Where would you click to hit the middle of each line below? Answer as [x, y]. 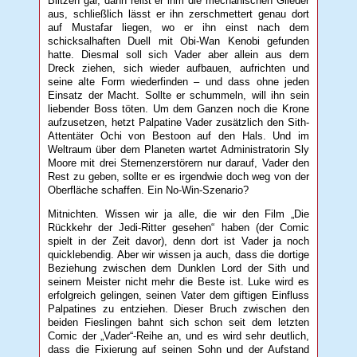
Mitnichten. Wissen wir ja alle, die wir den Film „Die [178, 214]
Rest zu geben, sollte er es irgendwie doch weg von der [178, 177]
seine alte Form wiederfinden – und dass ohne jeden [178, 82]
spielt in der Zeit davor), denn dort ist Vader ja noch [178, 241]
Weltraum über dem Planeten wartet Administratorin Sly [178, 150]
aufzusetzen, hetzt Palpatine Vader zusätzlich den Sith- [178, 123]
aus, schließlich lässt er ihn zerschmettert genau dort [178, 14]
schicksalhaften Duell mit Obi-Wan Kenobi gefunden [178, 41]
